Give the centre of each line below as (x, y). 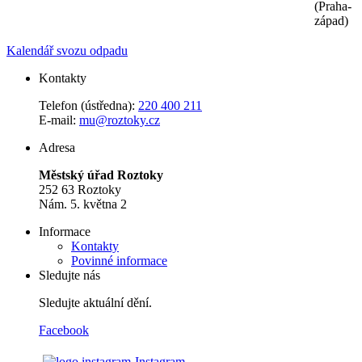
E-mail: (59, 120)
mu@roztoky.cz (120, 120)
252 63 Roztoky (80, 190)
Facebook (64, 330)
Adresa (57, 148)
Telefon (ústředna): (88, 106)
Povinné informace (119, 261)
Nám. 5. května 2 (83, 204)
